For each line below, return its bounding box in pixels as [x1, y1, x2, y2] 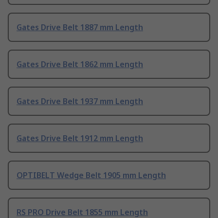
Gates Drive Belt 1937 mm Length [17, 96, 143, 107]
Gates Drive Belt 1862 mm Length [17, 59, 143, 70]
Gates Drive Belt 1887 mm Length [17, 22, 143, 33]
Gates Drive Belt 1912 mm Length [17, 133, 143, 144]
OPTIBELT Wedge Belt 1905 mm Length [17, 170, 166, 181]
